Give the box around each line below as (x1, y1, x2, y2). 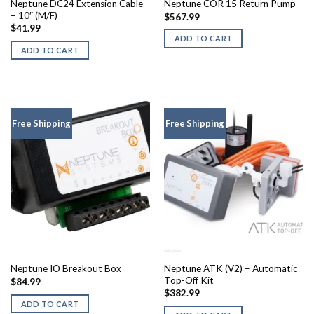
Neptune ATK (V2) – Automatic (163, 262, 298, 274)
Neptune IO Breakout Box (10, 263, 121, 275)
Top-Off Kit (163, 274, 214, 286)
